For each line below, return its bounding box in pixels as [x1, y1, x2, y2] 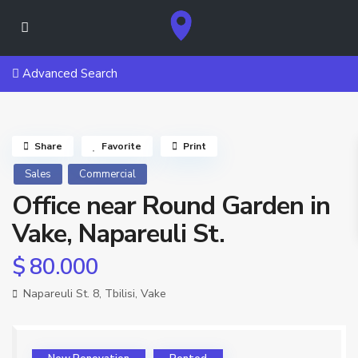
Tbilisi [105, 286, 135, 301]
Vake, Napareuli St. [12, 217, 225, 251]
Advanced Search [19, 66, 117, 82]
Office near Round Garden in [12, 189, 330, 223]
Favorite [101, 140, 141, 153]
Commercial [79, 167, 136, 181]
